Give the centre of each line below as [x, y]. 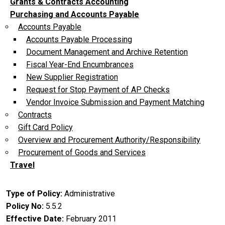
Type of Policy [33, 193]
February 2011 [91, 218]
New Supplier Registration [72, 77]
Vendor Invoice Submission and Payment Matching [115, 102]
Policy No [24, 206]
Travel [22, 165]
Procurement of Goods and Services [82, 152]
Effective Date [34, 218]
